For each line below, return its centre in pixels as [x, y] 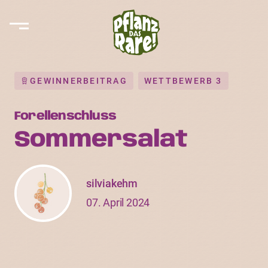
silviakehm [112, 183]
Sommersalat [101, 140]
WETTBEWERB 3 [183, 81]
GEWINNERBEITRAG [79, 81]
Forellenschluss [65, 116]
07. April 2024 [118, 202]
